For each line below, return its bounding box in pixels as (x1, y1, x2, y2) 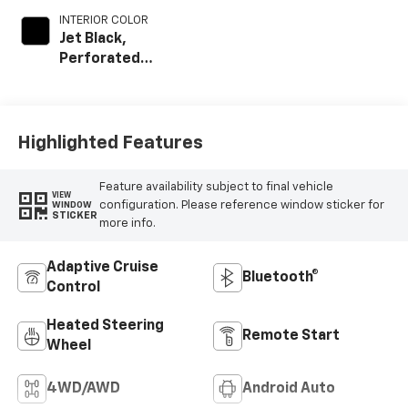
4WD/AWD (46, 382, 120, 397)
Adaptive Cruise (46, 260, 158, 276)
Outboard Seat (58, 112, 163, 127)
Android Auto (242, 382, 335, 397)
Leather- (58, 72, 123, 87)
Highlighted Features (16, 133, 203, 152)
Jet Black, (58, 32, 127, 47)
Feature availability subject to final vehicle (98, 180, 333, 193)
